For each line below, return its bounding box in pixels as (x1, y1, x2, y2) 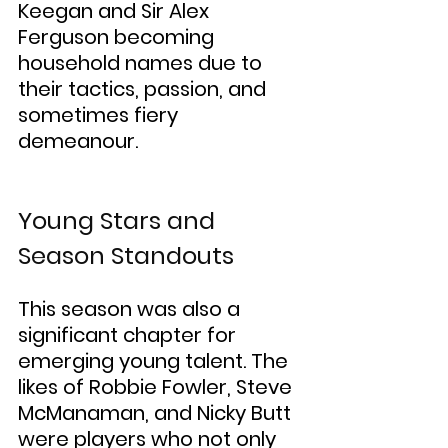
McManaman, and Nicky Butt (18, 399, 296, 428)
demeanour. (18, 127, 138, 156)
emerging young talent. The (18, 347, 293, 376)
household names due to (18, 49, 267, 78)
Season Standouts (18, 239, 234, 273)
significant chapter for (18, 321, 241, 350)
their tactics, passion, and (18, 75, 271, 104)
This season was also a (18, 295, 245, 324)
